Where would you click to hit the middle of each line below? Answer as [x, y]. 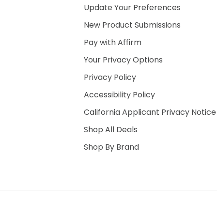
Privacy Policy [110, 77]
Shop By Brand [111, 147]
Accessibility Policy [119, 95]
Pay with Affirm [113, 42]
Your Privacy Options [123, 60]
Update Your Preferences [132, 8]
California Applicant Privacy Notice [150, 112]
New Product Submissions [132, 25]
